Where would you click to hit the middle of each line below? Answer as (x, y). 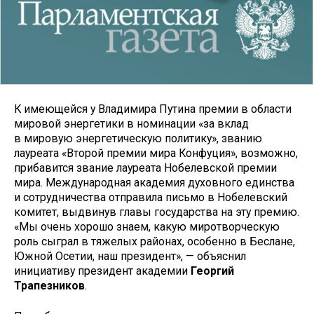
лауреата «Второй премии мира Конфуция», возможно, (156, 153)
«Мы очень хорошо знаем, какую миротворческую (147, 226)
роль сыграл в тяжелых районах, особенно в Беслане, (155, 241)
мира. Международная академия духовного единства (154, 182)
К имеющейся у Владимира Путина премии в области (153, 109)
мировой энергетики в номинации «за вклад (131, 123)
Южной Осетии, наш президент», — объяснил (130, 256)
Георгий (212, 271)
